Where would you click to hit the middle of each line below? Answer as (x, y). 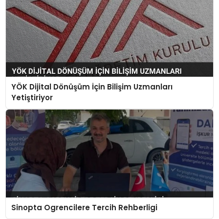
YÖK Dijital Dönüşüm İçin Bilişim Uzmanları (92, 87)
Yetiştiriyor (32, 98)
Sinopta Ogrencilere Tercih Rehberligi (84, 208)
